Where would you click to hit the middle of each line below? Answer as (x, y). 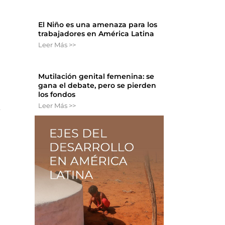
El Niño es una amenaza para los (98, 25)
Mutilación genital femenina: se (96, 77)
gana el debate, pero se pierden (97, 86)
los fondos (57, 95)
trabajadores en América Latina (96, 34)
